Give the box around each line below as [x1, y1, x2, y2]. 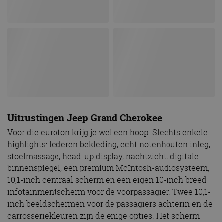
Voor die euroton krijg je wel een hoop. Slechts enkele [7, 127, 208, 138]
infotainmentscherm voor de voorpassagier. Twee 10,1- [7, 186, 211, 198]
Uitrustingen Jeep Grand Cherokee [7, 111, 162, 124]
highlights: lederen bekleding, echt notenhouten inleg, [7, 139, 210, 150]
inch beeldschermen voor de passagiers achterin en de [7, 198, 213, 210]
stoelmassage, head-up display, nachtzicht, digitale [7, 151, 199, 162]
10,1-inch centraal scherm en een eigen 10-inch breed [7, 174, 207, 186]
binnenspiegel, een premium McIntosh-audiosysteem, [7, 163, 209, 174]
